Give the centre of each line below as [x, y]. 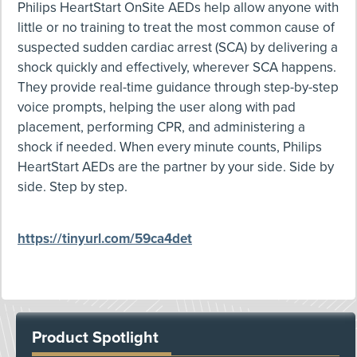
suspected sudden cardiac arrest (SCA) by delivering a [178, 47]
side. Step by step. [73, 187]
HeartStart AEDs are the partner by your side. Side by [176, 167]
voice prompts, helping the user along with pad [157, 107]
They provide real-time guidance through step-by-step [178, 87]
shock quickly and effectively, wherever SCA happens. [177, 67]
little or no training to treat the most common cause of [176, 27]
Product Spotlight [95, 338]
